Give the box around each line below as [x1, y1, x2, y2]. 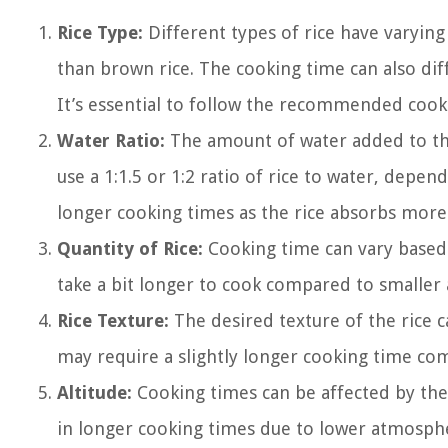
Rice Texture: [57, 310, 169, 331]
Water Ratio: [57, 130, 165, 151]
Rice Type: [57, 22, 143, 43]
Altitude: [57, 382, 132, 403]
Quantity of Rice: [57, 238, 203, 259]
